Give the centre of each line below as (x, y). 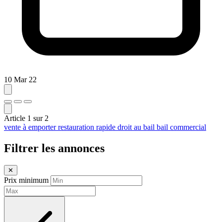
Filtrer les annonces (54, 148)
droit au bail (137, 127)
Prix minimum (27, 180)
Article (16, 118)
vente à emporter (31, 127)
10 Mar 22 (20, 80)
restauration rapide (88, 127)
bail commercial (181, 127)
